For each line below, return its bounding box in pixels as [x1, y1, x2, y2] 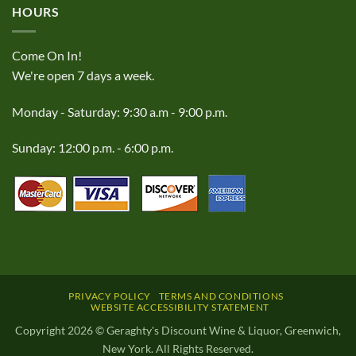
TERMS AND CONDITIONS [158, 289, 284, 302]
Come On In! [12, 47, 82, 63]
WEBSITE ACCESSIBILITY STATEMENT [90, 300, 269, 313]
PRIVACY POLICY [68, 289, 151, 302]
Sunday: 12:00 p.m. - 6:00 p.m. [12, 140, 173, 156]
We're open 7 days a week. [12, 67, 154, 83]
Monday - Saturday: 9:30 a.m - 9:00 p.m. [12, 103, 227, 119]
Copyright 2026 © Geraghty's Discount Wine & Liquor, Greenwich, [15, 323, 341, 337]
